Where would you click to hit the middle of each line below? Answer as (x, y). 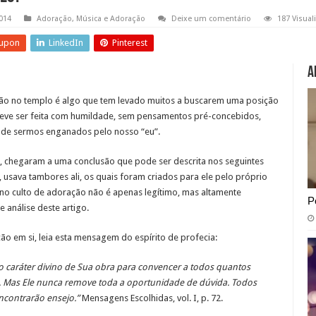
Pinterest (129, 43)
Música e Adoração (110, 19)
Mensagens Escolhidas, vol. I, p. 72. (151, 298)
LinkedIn (66, 43)
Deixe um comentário (211, 19)
